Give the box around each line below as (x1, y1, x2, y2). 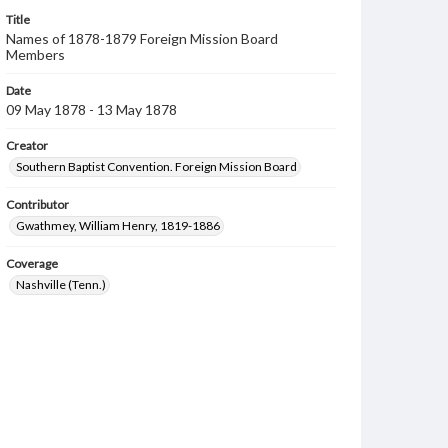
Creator (6, 138, 48, 153)
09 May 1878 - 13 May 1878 (6, 101, 177, 118)
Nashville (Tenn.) (16, 277, 106, 292)
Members (6, 46, 65, 63)
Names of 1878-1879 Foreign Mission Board (6, 30, 278, 47)
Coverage (6, 256, 58, 271)
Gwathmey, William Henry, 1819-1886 (16, 218, 220, 233)
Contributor (6, 197, 69, 212)
